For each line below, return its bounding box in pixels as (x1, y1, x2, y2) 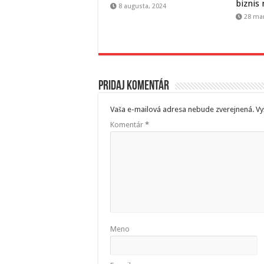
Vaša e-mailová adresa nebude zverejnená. (110, 105, 254, 114)
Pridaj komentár (98, 80, 169, 94)
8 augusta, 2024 (118, 2, 166, 11)
